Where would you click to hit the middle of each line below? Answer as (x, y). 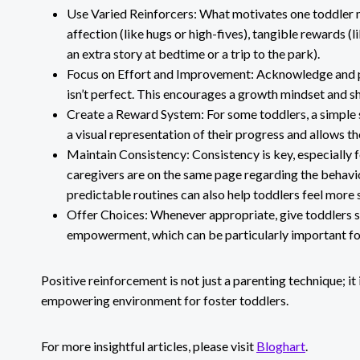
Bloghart (281, 346)
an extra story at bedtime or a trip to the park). (193, 53)
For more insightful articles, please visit (149, 346)
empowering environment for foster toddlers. (165, 300)
